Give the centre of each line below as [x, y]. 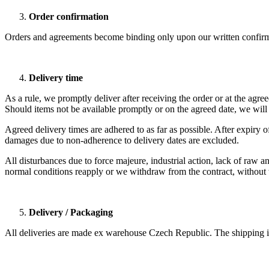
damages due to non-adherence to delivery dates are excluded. [122, 141]
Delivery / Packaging [71, 213]
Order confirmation [69, 17]
